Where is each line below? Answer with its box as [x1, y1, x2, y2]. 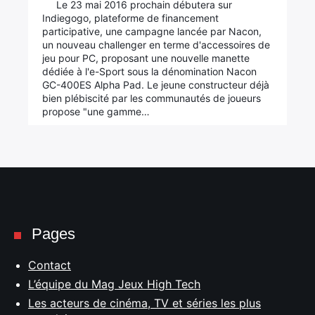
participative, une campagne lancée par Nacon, [42, 25, 262, 37]
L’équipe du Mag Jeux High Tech [28, 277, 200, 291]
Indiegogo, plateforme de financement [42, 12, 219, 24]
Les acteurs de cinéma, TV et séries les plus [28, 296, 261, 310]
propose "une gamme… [42, 105, 150, 117]
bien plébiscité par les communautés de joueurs [42, 92, 262, 104]
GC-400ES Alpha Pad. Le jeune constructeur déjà [42, 79, 270, 91]
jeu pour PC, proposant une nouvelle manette [42, 52, 250, 64]
